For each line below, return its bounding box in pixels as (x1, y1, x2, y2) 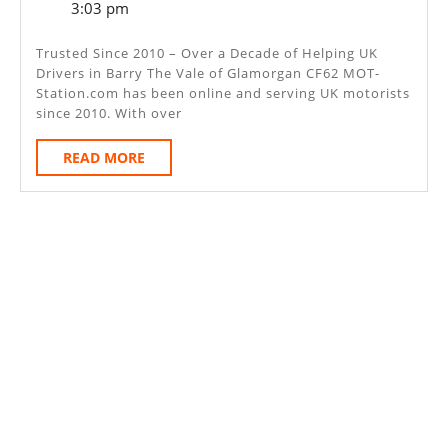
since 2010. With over (36, 103, 182, 122)
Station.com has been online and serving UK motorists (36, 83, 410, 102)
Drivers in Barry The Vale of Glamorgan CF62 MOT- (36, 63, 380, 82)
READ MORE (63, 147, 145, 167)
